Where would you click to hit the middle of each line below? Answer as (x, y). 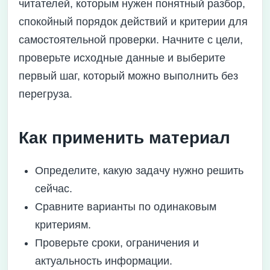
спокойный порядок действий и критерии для (133, 22)
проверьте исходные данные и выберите (122, 58)
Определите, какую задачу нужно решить (139, 171)
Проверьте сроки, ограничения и (117, 243)
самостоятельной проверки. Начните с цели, (131, 40)
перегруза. (46, 94)
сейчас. (54, 189)
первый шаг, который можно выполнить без (128, 76)
